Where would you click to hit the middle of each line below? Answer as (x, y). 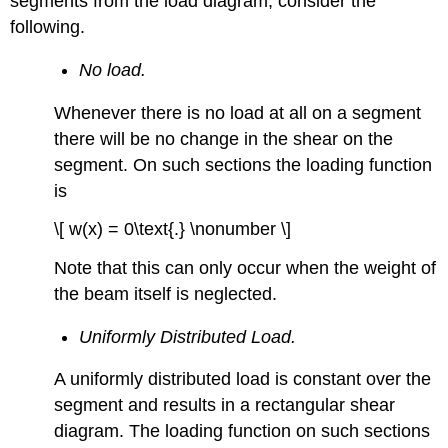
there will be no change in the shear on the (224, 138)
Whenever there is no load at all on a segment (238, 112)
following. (48, 27)
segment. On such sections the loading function (243, 164)
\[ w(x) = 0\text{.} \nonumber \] (173, 229)
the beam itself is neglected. (166, 294)
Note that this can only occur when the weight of (245, 268)
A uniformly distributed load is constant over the (243, 379)
